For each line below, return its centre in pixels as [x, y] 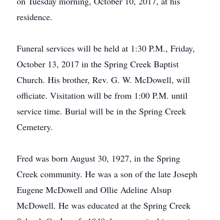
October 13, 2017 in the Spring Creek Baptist [98, 64]
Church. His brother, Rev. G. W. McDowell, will [103, 80]
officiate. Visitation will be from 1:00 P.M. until [102, 95]
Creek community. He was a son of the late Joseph [107, 174]
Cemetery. [35, 127]
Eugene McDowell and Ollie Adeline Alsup [94, 190]
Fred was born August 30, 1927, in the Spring [98, 158]
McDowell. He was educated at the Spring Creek [104, 205]
